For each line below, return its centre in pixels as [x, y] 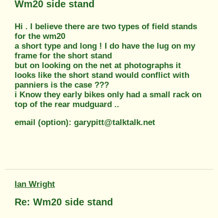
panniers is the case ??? [62, 85]
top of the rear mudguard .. [67, 104]
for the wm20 [40, 36]
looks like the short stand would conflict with [102, 75]
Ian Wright [35, 184]
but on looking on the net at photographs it [98, 65]
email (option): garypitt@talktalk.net [85, 122]
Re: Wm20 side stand [64, 202]
